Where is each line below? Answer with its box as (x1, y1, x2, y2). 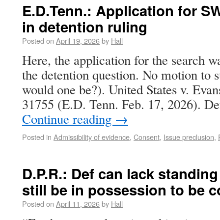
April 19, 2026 (56, 35, 100, 46)
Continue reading (22, 110, 115, 128)
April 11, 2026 (56, 198, 100, 209)
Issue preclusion (164, 132, 214, 142)
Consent (134, 132, 160, 142)
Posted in (22, 132, 52, 142)
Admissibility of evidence (54, 132, 130, 142)
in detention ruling (22, 16, 147, 37)
